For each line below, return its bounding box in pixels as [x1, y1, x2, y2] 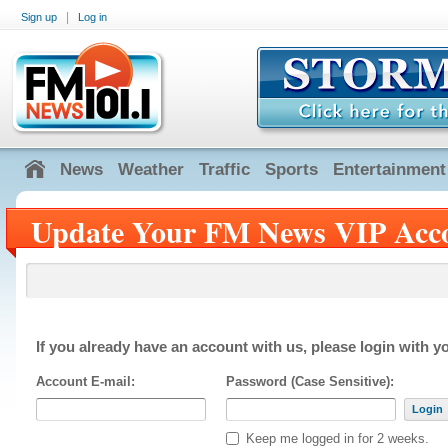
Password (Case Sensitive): [226, 374, 395, 390]
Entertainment [333, 160, 446, 179]
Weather [118, 160, 184, 179]
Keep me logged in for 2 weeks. [245, 430, 429, 446]
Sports [265, 160, 318, 179]
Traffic [199, 160, 250, 179]
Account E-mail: [35, 374, 135, 390]
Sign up [21, 10, 57, 23]
